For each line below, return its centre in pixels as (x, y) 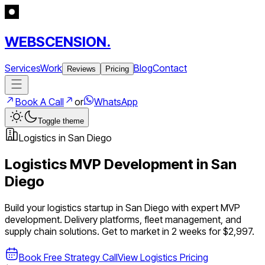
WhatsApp (116, 101)
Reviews (81, 69)
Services (22, 68)
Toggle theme (61, 121)
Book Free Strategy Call (68, 257)
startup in (104, 207)
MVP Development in (139, 164)
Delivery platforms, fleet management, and (153, 219)
